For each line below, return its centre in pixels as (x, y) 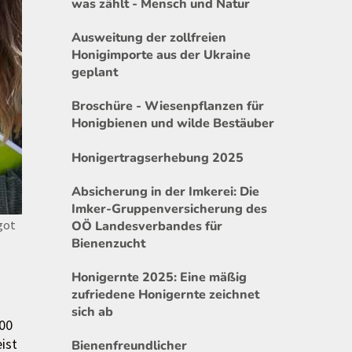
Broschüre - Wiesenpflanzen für (168, 106)
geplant (95, 72)
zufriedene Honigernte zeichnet (165, 295)
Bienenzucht (108, 243)
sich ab (92, 312)
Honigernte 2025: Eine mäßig (159, 278)
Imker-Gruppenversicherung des (169, 209)
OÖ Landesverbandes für (147, 226)
